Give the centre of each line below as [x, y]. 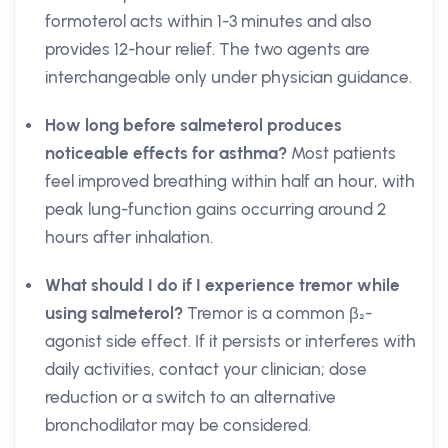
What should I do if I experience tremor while [222, 285]
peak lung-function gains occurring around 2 [215, 209]
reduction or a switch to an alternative [190, 397]
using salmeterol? [114, 313]
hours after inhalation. [129, 237]
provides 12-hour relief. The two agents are [207, 49]
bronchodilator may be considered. [178, 425]
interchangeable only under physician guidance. [228, 77]
